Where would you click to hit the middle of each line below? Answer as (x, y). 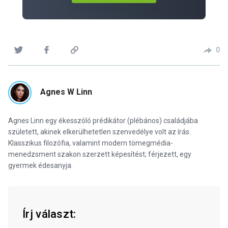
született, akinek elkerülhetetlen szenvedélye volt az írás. (99, 132)
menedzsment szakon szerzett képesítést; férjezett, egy (100, 154)
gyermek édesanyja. (40, 165)
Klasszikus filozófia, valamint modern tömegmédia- (91, 143)
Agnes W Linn (66, 92)
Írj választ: (49, 214)
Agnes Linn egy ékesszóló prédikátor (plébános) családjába (103, 120)
